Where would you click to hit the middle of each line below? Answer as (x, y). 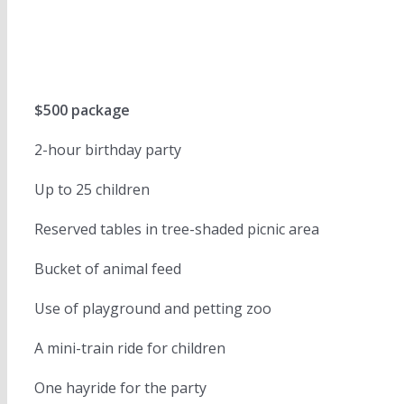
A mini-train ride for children (130, 348)
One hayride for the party (120, 388)
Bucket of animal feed (108, 269)
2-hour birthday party (108, 150)
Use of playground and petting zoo (153, 308)
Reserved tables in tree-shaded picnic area (177, 229)
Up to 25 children (92, 189)
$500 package (82, 110)
